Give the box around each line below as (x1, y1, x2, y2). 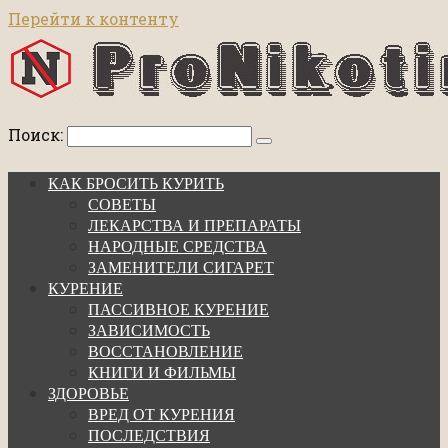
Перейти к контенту (8, 8, 179, 29)
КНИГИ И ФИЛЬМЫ (88, 364, 236, 381)
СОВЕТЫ (88, 196, 156, 213)
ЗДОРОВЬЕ (48, 385, 129, 402)
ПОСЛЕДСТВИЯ (88, 427, 210, 444)
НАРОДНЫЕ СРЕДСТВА (88, 238, 267, 255)
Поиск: (8, 124, 67, 145)
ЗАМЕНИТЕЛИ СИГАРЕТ (88, 259, 274, 276)
